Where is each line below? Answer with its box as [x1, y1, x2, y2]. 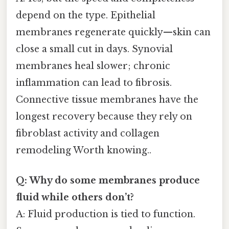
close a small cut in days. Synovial [16, 43, 173, 55]
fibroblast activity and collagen [16, 127, 159, 139]
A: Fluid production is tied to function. [16, 209, 195, 220]
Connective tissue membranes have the [16, 94, 198, 105]
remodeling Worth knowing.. [16, 144, 151, 156]
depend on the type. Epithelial [16, 9, 155, 21]
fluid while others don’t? [16, 192, 134, 203]
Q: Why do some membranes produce [16, 175, 200, 187]
